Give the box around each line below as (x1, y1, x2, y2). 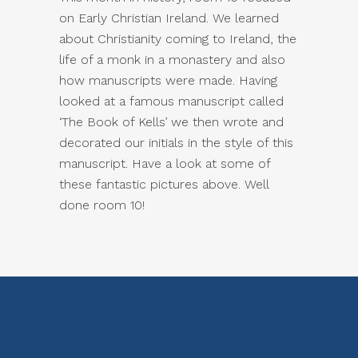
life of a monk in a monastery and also (59, 52, 285, 67)
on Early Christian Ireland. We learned (59, 10, 279, 26)
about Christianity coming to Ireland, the (59, 31, 296, 46)
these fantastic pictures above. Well (59, 177, 268, 192)
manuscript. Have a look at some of (59, 156, 270, 171)
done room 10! (59, 197, 145, 213)
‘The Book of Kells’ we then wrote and (59, 114, 284, 129)
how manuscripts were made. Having (59, 73, 277, 88)
